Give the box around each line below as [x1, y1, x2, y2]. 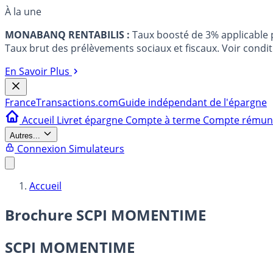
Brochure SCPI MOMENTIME [5, 204, 206, 225]
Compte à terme [126, 113, 203, 127]
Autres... [10, 131, 40, 140]
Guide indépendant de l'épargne [118, 96, 267, 109]
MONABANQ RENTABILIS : [5, 28, 130, 41]
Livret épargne [57, 113, 126, 127]
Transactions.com [36, 96, 118, 109]
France [5, 96, 36, 109]
